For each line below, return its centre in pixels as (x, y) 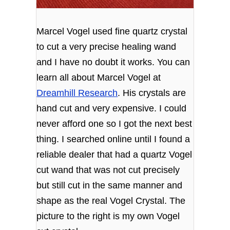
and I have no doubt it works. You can (113, 62)
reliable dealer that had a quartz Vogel (114, 155)
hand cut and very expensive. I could (112, 109)
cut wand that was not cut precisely (108, 170)
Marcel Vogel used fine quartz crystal (112, 32)
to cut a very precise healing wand (107, 47)
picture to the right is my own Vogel (108, 216)
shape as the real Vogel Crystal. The (111, 201)
